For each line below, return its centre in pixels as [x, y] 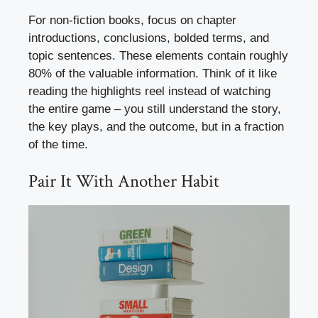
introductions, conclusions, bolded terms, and [149, 38]
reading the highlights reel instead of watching [149, 92]
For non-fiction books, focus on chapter [132, 21]
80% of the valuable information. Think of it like [153, 74]
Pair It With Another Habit [124, 181]
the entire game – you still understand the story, [155, 109]
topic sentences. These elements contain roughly [158, 56]
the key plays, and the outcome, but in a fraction [156, 127]
